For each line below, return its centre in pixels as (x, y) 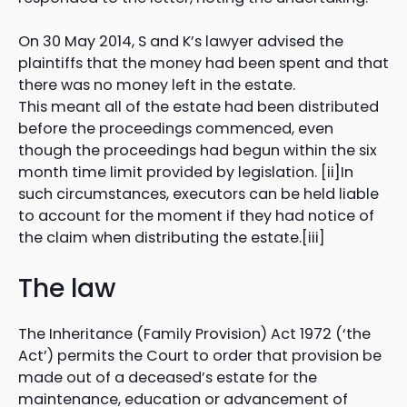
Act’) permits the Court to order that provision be (200, 355)
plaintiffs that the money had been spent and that (203, 64)
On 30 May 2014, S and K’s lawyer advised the (181, 42)
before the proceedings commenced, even (176, 129)
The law (67, 288)
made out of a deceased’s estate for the (168, 377)
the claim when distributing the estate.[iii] (172, 238)
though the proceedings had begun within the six (198, 151)
